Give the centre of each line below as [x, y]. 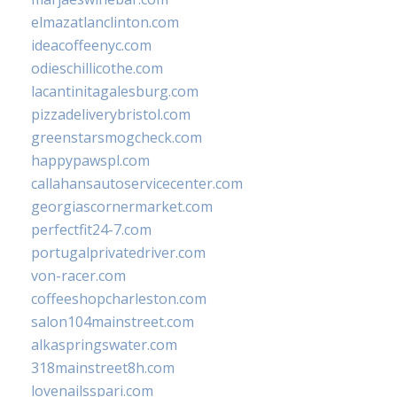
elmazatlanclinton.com [105, 23]
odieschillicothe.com [97, 69]
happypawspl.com [90, 161]
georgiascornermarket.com [122, 207]
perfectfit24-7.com [91, 230]
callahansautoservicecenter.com [137, 184]
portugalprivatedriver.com [118, 253]
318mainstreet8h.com [103, 368]
